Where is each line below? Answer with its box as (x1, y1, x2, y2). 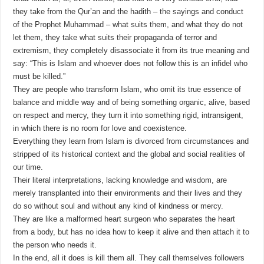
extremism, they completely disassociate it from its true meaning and (13, 46, 250, 55)
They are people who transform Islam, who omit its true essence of (13, 85, 242, 94)
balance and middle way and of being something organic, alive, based (13, 98, 250, 107)
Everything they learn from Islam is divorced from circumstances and (13, 137, 249, 146)
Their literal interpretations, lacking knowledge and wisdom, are (13, 176, 227, 185)
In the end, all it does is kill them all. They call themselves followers (13, 253, 245, 263)
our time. (13, 163, 44, 172)
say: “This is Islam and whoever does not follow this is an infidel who (13, 59, 248, 68)
